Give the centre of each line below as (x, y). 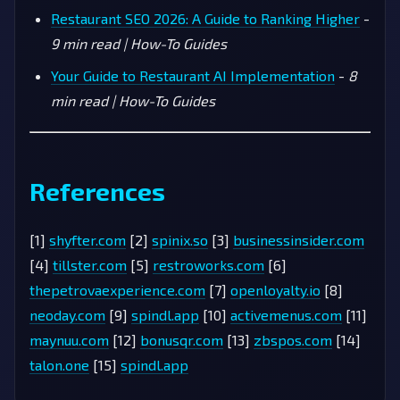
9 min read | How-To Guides (139, 43)
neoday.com (67, 314)
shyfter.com (87, 239)
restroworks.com (208, 264)
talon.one (59, 364)
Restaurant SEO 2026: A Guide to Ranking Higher (205, 18)
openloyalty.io (275, 289)
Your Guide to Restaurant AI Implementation (193, 75)
